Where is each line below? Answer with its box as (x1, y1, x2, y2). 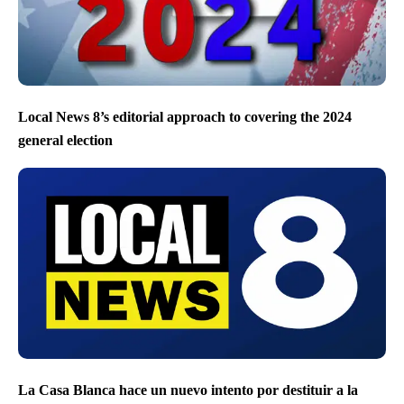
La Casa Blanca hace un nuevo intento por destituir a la (18, 382, 358, 399)
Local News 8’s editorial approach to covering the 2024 (18, 109, 352, 125)
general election (18, 132, 113, 148)
